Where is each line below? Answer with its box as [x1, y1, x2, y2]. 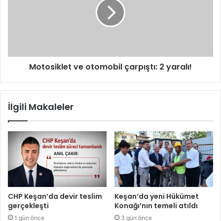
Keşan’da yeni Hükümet [114, 191, 199, 201]
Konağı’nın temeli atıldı [114, 200, 198, 211]
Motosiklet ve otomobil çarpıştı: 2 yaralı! [29, 61, 192, 73]
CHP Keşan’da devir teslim [8, 191, 102, 201]
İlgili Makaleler [8, 101, 74, 113]
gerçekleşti [8, 200, 49, 211]
